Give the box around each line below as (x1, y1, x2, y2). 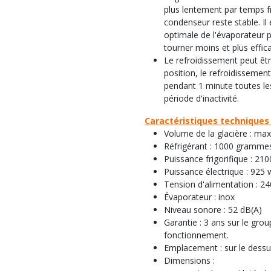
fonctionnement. (164, 229, 231, 241)
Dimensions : (164, 255, 215, 266)
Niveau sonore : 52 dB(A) (164, 204, 262, 215)
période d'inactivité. (164, 93, 239, 104)
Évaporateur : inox (164, 191, 235, 203)
